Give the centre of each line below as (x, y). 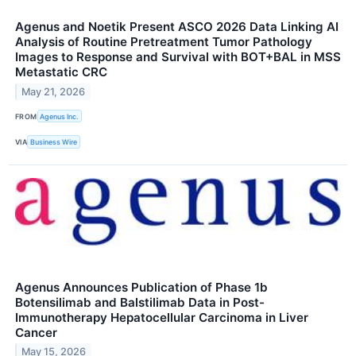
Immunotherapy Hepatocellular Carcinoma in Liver (162, 317)
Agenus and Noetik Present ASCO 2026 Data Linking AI (177, 27)
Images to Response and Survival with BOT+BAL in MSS (178, 57)
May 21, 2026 (54, 92)
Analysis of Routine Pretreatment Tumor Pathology (164, 42)
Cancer (36, 332)
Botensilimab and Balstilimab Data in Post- (140, 302)
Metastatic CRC (61, 72)
